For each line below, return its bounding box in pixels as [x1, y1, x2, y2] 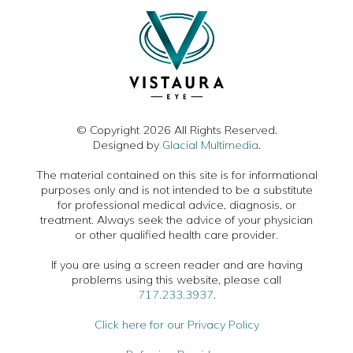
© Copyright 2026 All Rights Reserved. [76, 122, 277, 137]
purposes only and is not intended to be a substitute [40, 182, 313, 197]
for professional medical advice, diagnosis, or [57, 197, 296, 212]
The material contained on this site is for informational [35, 167, 318, 182]
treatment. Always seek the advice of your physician [40, 212, 313, 227]
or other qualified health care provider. [75, 227, 278, 242]
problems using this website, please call [72, 272, 281, 287]
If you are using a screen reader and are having [50, 257, 303, 272]
